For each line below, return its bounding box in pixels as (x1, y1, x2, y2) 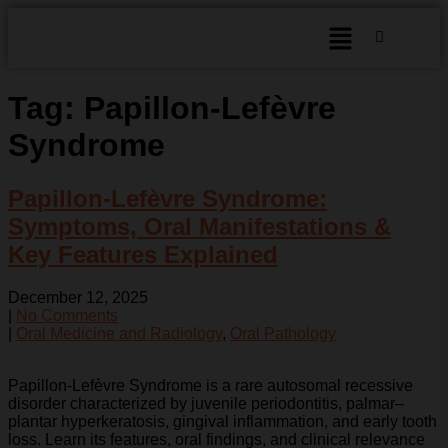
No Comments (16, 307, 118, 325)
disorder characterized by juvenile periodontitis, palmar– (8, 395, 404, 413)
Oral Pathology (230, 325, 336, 343)
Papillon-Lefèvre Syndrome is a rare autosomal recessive (8, 377, 413, 395)
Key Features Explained (8, 241, 278, 269)
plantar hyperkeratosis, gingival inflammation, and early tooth (8, 413, 437, 431)
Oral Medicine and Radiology (16, 325, 222, 343)
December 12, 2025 (8, 289, 148, 307)
